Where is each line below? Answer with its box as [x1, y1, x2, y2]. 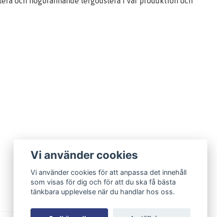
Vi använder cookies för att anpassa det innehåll [31, 168, 187, 177]
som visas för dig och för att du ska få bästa [31, 178, 176, 186]
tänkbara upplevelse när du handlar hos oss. [31, 187, 175, 196]
